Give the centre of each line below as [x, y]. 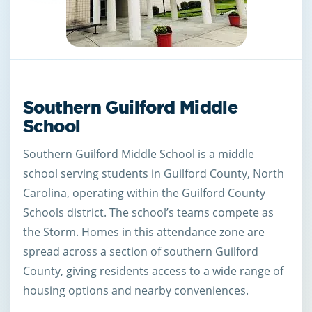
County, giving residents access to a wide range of [153, 271]
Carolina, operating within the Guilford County [144, 193]
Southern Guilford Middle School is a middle [139, 154]
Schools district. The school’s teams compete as [148, 212]
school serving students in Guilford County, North [154, 173]
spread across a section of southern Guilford [141, 251]
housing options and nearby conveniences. [136, 290]
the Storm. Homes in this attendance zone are [144, 232]
